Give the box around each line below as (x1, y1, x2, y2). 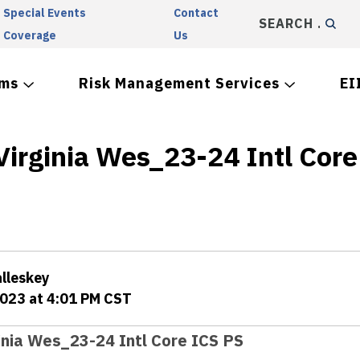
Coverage (2, 28, 56, 43)
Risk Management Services (79, 74, 280, 92)
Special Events (2, 6, 86, 20)
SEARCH (258, 16, 312, 31)
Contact (174, 6, 219, 20)
